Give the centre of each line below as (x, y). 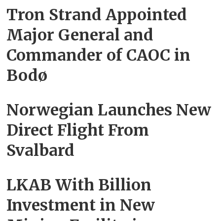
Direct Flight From (78, 130)
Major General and (80, 35)
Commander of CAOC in (99, 55)
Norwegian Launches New (109, 110)
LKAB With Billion (79, 185)
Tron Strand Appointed (97, 15)
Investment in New (81, 205)
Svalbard (41, 150)
